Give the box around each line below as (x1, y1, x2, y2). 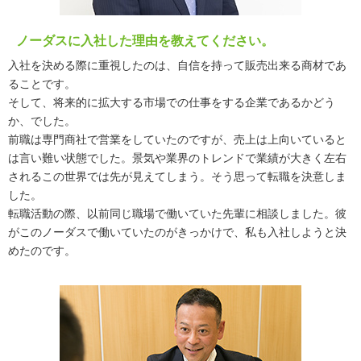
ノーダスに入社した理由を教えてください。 (16, 34, 274, 48)
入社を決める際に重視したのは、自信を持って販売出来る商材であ (8, 59, 346, 72)
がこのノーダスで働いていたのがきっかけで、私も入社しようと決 (8, 226, 346, 239)
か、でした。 (8, 114, 76, 127)
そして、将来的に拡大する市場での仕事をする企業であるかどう (8, 96, 335, 109)
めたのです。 (8, 244, 76, 257)
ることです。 (8, 77, 76, 90)
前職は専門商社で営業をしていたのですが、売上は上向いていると (8, 133, 346, 146)
